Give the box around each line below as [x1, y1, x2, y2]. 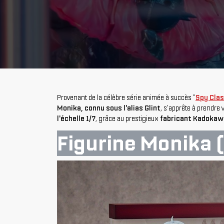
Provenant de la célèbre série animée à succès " [57, 93, 195, 102]
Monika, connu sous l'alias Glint [57, 103, 160, 112]
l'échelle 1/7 [57, 114, 95, 123]
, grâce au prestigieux [95, 114, 160, 123]
